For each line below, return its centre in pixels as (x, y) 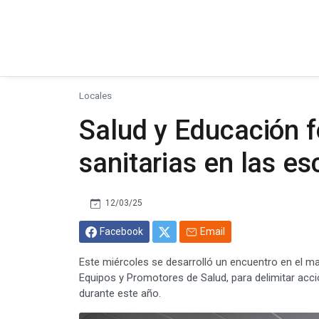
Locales (95, 95)
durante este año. (120, 293)
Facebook (121, 231)
